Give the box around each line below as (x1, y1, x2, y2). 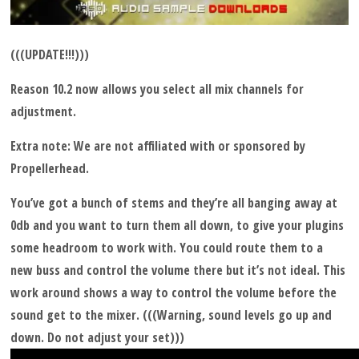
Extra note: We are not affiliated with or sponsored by (10, 137, 306, 155)
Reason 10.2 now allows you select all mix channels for (10, 80, 305, 99)
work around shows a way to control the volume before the (10, 284, 337, 302)
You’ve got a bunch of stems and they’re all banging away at (10, 194, 338, 212)
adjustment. (10, 103, 77, 121)
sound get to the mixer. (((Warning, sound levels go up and (10, 306, 333, 325)
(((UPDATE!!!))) (10, 46, 90, 64)
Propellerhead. (10, 159, 90, 178)
